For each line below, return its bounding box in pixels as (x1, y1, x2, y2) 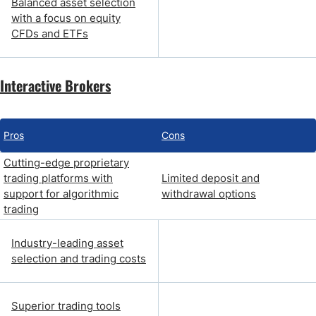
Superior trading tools (11, 299, 121, 312)
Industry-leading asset (11, 236, 123, 250)
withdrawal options (162, 187, 256, 200)
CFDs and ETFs (11, 27, 88, 40)
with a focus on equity (11, 11, 121, 25)
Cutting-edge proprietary (4, 156, 129, 169)
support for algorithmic (4, 187, 119, 200)
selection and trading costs (11, 252, 146, 265)
